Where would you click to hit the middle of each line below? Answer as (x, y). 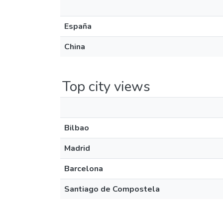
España (78, 26)
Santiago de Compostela (112, 189)
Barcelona (84, 169)
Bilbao (77, 128)
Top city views (106, 87)
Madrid (77, 148)
